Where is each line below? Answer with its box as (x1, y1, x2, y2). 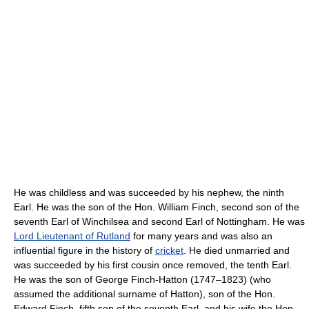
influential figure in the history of (14, 245, 155, 256)
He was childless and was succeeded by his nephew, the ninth (14, 187, 284, 198)
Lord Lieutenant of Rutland (14, 230, 130, 241)
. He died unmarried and (183, 245, 290, 256)
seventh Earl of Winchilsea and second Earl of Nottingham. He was (14, 216, 305, 227)
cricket (155, 245, 183, 256)
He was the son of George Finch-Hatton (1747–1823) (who (14, 274, 271, 285)
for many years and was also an (130, 230, 272, 241)
